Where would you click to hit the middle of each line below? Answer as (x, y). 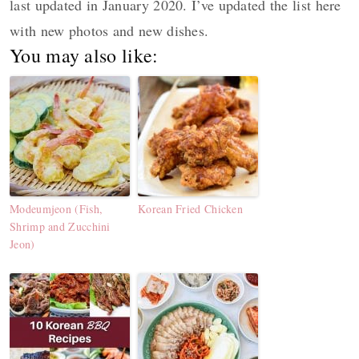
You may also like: (84, 56)
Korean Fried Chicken (190, 209)
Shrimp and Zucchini (60, 227)
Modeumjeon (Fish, (56, 209)
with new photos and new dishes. (109, 31)
